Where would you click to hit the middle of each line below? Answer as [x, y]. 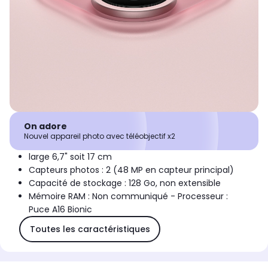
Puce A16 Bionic [60, 210]
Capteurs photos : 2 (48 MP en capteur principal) [131, 170]
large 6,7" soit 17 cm [70, 157]
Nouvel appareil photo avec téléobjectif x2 [100, 136]
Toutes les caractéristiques [90, 229]
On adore [45, 127]
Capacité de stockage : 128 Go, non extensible [125, 183]
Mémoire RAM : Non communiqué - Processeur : [128, 197]
